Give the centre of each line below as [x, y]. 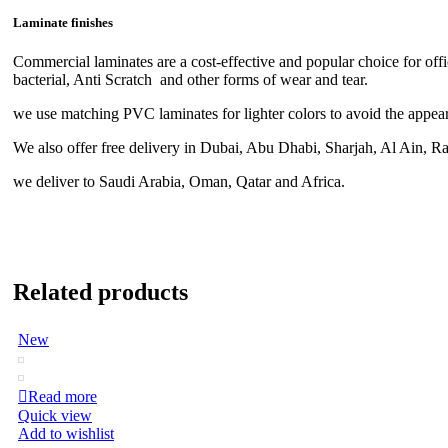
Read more [62, 396]
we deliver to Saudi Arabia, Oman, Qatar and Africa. [179, 182]
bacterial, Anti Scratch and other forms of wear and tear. [190, 80]
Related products [100, 292]
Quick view [55, 415]
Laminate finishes [63, 22]
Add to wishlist [66, 433]
